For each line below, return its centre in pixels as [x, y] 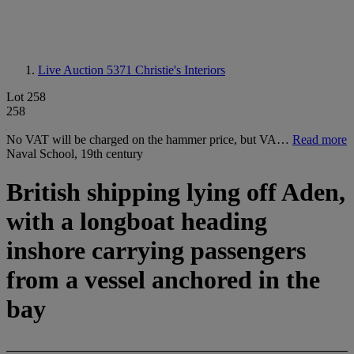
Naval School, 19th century [75, 154]
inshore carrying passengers [156, 251]
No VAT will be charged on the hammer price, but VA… [149, 139]
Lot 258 [26, 97]
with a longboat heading [137, 222]
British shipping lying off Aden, [176, 192]
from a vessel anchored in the [163, 280]
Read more [320, 139]
